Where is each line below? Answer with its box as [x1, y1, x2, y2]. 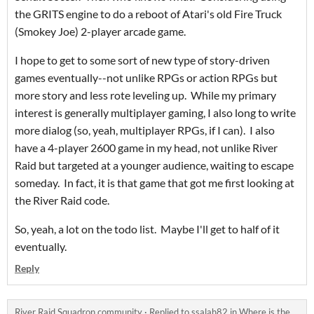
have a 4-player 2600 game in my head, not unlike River [15, 141, 278, 155]
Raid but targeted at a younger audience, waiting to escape [15, 158, 294, 172]
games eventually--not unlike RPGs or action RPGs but [15, 71, 278, 85]
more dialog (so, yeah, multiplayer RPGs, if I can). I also [15, 123, 275, 137]
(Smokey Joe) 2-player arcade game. [15, 25, 186, 39]
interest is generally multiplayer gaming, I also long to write [15, 106, 296, 120]
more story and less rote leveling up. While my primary [15, 88, 276, 102]
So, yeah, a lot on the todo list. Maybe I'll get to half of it [15, 222, 280, 236]
